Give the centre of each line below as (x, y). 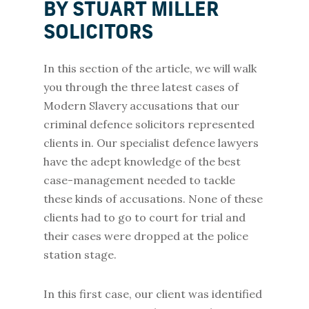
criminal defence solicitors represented (149, 124)
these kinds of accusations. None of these (153, 199)
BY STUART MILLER (131, 11)
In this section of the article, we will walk (150, 68)
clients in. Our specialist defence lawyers (151, 143)
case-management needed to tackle (139, 180)
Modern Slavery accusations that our (141, 106)
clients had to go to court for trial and (144, 217)
